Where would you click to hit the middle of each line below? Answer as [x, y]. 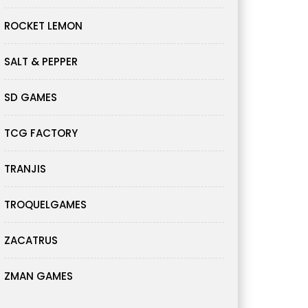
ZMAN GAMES [38, 276]
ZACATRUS [31, 241]
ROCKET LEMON [43, 26]
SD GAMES [31, 98]
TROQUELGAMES [45, 205]
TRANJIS [25, 169]
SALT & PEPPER [41, 62]
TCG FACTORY [41, 133]
